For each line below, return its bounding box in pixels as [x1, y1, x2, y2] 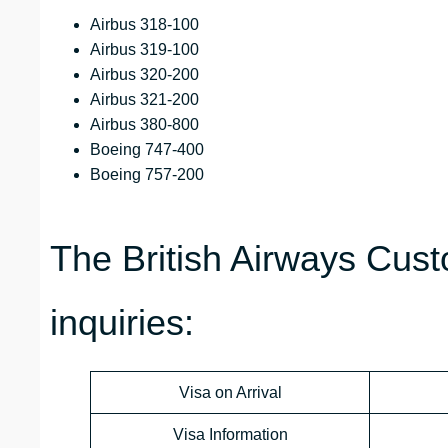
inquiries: [50, 302, 194, 344]
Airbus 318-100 [90, 16, 199, 34]
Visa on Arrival [178, 384, 282, 402]
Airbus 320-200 [90, 66, 199, 84]
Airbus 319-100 [90, 41, 199, 59]
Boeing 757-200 [90, 166, 204, 184]
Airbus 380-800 [90, 116, 199, 134]
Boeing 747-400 [90, 141, 204, 159]
